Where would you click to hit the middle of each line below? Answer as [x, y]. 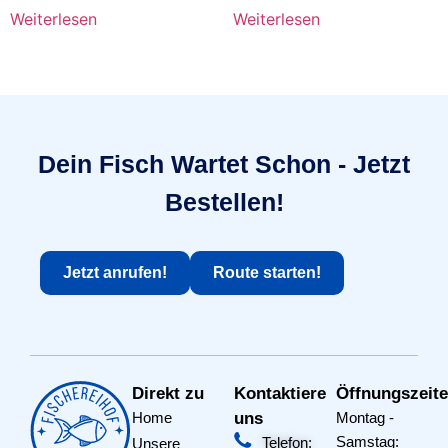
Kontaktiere [280, 394]
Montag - [365, 418]
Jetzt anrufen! [115, 273]
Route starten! [267, 273]
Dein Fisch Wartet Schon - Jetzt [224, 164]
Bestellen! [224, 202]
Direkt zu [168, 394]
